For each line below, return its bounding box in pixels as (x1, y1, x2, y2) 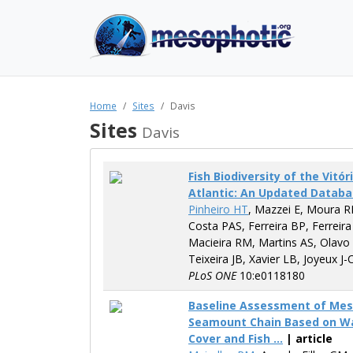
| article (283, 331, 333, 346)
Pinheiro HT (188, 202, 248, 217)
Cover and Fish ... (188, 331, 283, 346)
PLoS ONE (188, 268, 236, 283)
